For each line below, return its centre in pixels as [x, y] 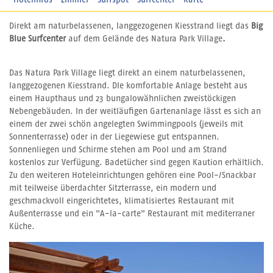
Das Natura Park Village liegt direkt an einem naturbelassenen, [127, 73]
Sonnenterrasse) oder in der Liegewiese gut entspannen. [114, 137]
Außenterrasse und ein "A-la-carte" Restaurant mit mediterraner [132, 214]
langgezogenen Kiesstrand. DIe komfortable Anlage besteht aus [128, 86]
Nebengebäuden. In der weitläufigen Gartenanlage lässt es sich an [135, 112]
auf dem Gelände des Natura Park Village [144, 39]
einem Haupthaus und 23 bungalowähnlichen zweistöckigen [122, 99]
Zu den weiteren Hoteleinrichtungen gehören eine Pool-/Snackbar [133, 176]
